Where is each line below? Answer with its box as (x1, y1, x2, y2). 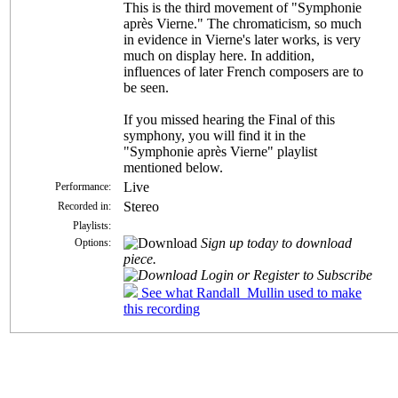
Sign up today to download (201, 235, 352, 251)
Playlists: (73, 219, 111, 232)
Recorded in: (58, 199, 111, 212)
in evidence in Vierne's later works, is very (123, 31, 361, 47)
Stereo (123, 198, 159, 214)
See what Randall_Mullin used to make (138, 284, 362, 300)
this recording (123, 300, 200, 316)
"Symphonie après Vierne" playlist (123, 143, 317, 159)
